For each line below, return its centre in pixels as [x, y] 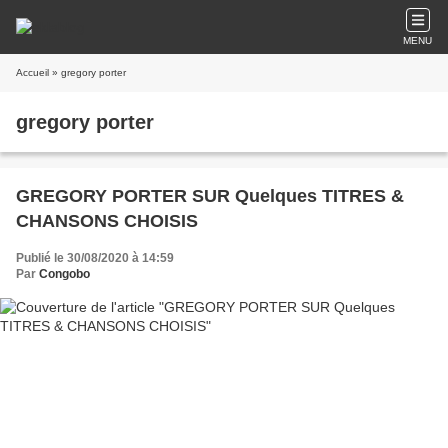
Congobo [64, 274]
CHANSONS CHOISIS [107, 221]
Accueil [32, 72]
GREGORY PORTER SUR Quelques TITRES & [210, 196]
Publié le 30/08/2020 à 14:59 [95, 258]
